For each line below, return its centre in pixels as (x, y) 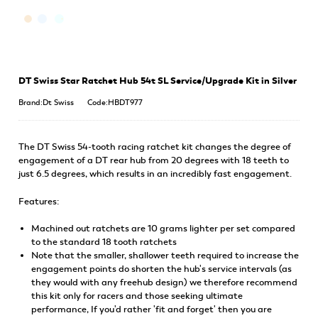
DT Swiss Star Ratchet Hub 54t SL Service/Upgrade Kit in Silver (157, 80)
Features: (38, 201)
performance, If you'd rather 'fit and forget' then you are (151, 309)
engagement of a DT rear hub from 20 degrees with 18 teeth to (153, 161)
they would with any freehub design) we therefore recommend (164, 282)
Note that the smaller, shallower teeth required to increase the (165, 255)
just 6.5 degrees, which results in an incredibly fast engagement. (155, 174)
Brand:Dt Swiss (46, 102)
